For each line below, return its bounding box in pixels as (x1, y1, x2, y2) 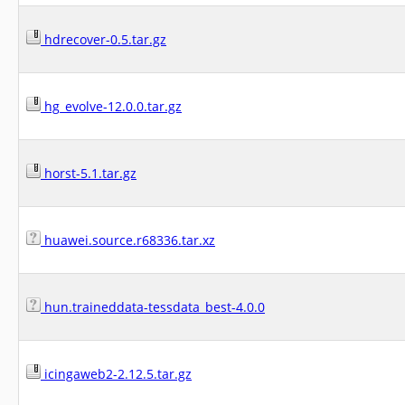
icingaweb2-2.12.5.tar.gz (41, 365, 192, 382)
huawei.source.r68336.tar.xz (41, 231, 215, 249)
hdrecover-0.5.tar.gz (41, 31, 166, 48)
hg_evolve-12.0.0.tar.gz (41, 98, 182, 115)
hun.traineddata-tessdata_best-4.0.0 (41, 298, 265, 316)
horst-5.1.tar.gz (41, 165, 137, 182)
